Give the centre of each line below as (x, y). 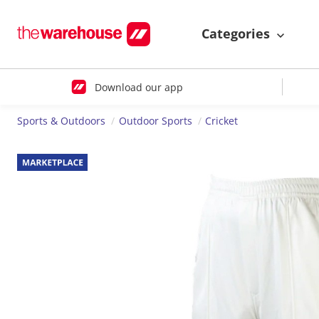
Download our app (138, 87)
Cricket (222, 121)
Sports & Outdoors (61, 121)
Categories (237, 34)
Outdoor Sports (155, 121)
